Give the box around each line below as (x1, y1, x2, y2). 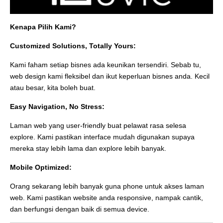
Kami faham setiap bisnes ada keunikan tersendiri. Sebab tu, (10, 60, 201, 69)
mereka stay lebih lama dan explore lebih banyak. (10, 144, 166, 152)
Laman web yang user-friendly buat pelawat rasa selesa (10, 121, 186, 129)
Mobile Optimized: (10, 163, 72, 171)
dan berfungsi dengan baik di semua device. (10, 205, 149, 213)
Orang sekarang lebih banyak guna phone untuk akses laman (10, 182, 204, 190)
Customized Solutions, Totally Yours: (10, 41, 136, 50)
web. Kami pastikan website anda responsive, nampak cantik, (10, 193, 203, 202)
